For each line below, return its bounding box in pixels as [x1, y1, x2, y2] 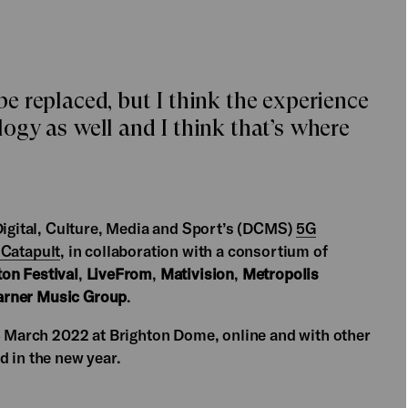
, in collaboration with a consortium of [60, 241, 328, 260]
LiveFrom [86, 264, 153, 282]
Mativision [159, 264, 235, 282]
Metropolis [241, 264, 320, 282]
